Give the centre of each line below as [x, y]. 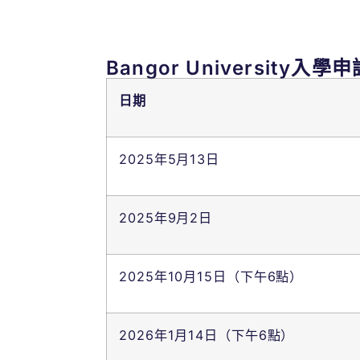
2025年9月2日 [166, 218]
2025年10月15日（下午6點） [211, 276]
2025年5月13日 [170, 159]
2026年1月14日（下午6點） [207, 335]
